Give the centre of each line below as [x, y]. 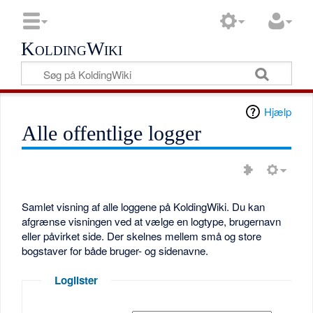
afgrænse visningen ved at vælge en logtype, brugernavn [152, 221]
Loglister [76, 281]
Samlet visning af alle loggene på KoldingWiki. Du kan [144, 207]
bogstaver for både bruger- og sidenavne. [115, 251]
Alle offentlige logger [112, 133]
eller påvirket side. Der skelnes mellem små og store [142, 236]
